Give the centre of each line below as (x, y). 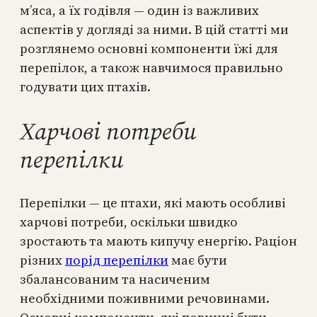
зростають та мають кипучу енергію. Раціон (158, 241)
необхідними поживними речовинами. (145, 298)
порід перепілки (117, 260)
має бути (198, 260)
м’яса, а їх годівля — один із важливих (139, 11)
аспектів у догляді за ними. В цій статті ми (154, 30)
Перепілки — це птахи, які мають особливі (153, 202)
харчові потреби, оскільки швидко (129, 221)
